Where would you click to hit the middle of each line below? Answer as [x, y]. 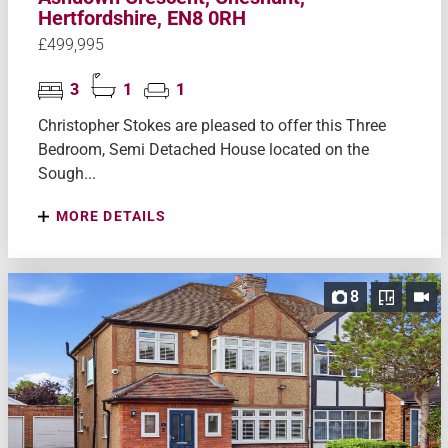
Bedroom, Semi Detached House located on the [203, 150]
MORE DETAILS [109, 216]
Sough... [66, 174]
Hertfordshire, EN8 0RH [141, 18]
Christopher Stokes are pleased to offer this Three [211, 126]
